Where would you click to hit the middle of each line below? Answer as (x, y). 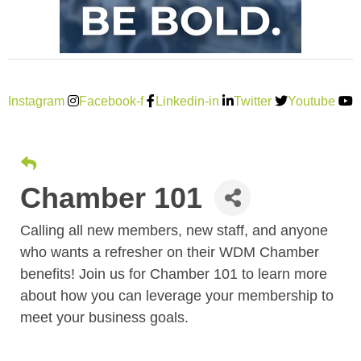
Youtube (311, 101)
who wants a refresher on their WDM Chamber (170, 252)
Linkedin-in (187, 101)
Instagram (36, 101)
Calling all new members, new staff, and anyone (174, 230)
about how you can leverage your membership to (177, 295)
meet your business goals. (106, 317)
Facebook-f (112, 101)
